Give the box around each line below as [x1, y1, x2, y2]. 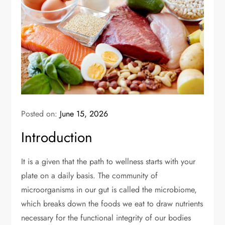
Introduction [21, 127, 93, 148]
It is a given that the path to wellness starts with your [21, 156, 196, 168]
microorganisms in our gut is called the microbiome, [21, 184, 197, 196]
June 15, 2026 [60, 108, 108, 120]
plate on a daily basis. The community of [21, 170, 158, 182]
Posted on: [21, 108, 60, 120]
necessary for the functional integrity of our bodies [21, 212, 191, 224]
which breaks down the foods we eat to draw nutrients [21, 198, 203, 210]
